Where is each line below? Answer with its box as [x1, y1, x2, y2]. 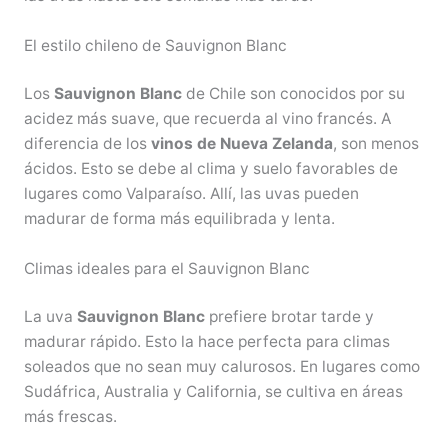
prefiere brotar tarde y [204, 307, 374, 327]
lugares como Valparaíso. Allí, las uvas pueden [23, 184, 359, 204]
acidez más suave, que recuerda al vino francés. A [23, 109, 391, 129]
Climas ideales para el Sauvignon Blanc [23, 259, 310, 279]
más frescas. [23, 407, 117, 427]
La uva [23, 307, 77, 327]
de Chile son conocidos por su [181, 84, 405, 104]
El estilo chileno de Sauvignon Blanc [23, 36, 287, 56]
